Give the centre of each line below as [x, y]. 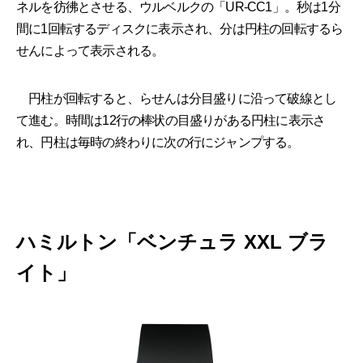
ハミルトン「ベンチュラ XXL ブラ [172, 242]
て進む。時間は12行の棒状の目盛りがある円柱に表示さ [171, 120]
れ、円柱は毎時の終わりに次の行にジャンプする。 [158, 142]
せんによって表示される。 [90, 51]
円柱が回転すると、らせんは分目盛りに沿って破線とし [177, 98]
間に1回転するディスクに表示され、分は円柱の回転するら [180, 29]
